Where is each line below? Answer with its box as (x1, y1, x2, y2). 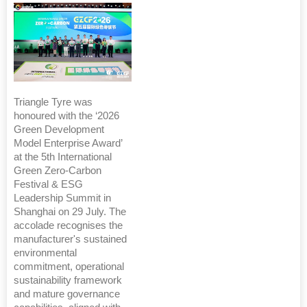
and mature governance (14, 288, 120, 299)
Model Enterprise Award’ (14, 137, 122, 149)
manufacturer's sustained (14, 233, 127, 245)
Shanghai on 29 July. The (14, 206, 126, 217)
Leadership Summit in (14, 192, 111, 204)
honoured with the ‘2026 (14, 110, 119, 121)
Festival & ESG (14, 178, 83, 190)
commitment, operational (14, 260, 124, 272)
